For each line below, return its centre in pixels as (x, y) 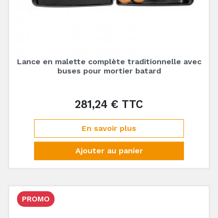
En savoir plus (109, 128)
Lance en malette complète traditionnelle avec (109, 62)
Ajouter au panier (109, 151)
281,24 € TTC (109, 104)
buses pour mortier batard (109, 71)
